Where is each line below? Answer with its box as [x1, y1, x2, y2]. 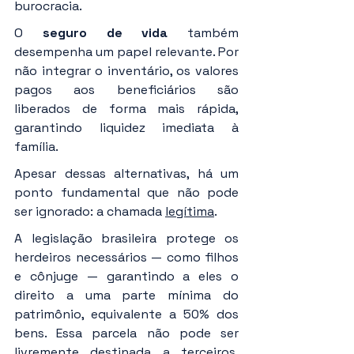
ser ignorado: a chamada [14, 203, 165, 220]
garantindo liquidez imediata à [14, 119, 239, 137]
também [168, 24, 239, 42]
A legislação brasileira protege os [14, 230, 239, 247]
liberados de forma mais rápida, [14, 100, 239, 118]
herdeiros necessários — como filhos [14, 249, 239, 266]
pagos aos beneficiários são [14, 81, 239, 99]
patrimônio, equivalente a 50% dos [14, 306, 239, 323]
